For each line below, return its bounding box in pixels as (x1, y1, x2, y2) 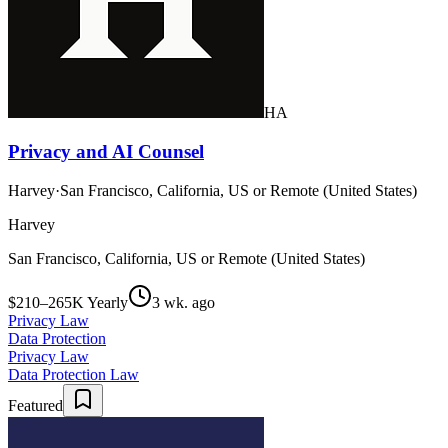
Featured (8, 396, 63, 414)
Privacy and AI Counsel (8, 140, 204, 162)
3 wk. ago (152, 293, 215, 311)
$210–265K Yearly (8, 293, 128, 311)
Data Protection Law (8, 365, 139, 383)
